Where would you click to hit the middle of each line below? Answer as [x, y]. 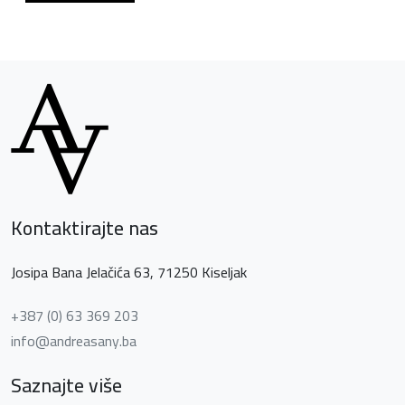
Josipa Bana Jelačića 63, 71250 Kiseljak [129, 273]
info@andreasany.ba [74, 341]
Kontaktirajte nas [85, 228]
